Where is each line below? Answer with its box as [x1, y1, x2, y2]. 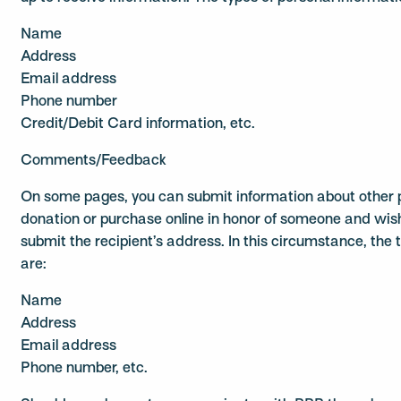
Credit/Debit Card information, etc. [21, 117, 256, 132]
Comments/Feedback [21, 154, 167, 168]
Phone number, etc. [21, 362, 149, 376]
